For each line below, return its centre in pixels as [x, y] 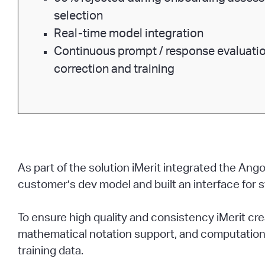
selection [78, 16]
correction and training [114, 70]
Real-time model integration [129, 34]
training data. [51, 251]
